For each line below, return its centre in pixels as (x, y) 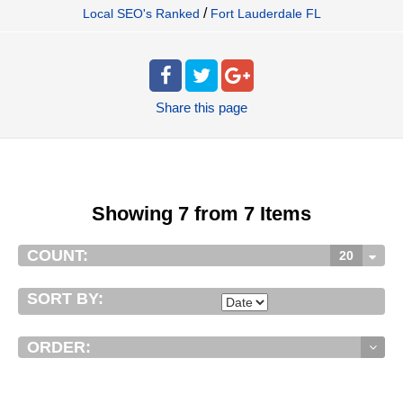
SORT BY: (65, 299)
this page (221, 108)
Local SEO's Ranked (141, 14)
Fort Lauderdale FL (265, 14)
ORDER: (59, 348)
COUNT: (58, 256)
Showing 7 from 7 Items (201, 214)
